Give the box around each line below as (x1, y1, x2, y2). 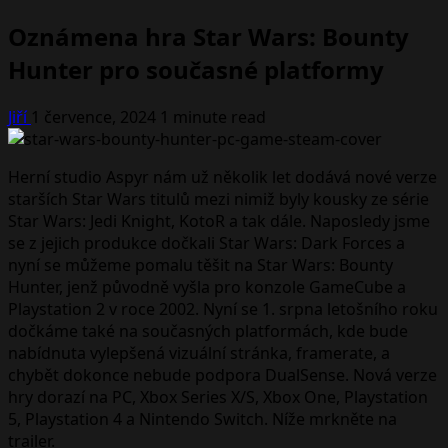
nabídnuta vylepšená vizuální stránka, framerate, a (8, 341, 390, 364)
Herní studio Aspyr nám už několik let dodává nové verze (8, 165, 437, 188)
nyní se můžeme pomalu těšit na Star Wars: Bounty (8, 253, 393, 276)
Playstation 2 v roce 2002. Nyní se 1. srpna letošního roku (8, 297, 438, 320)
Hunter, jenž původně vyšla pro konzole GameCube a (8, 275, 406, 298)
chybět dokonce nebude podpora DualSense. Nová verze (8, 363, 437, 386)
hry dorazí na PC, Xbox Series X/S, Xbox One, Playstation (8, 385, 428, 408)
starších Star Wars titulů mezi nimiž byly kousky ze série (8, 187, 429, 210)
